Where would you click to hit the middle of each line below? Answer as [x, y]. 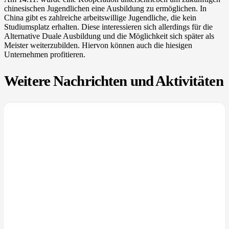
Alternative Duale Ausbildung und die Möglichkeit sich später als [109, 36]
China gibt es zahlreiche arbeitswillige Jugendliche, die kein [100, 17]
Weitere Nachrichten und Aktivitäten [114, 81]
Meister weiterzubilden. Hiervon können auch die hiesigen [98, 45]
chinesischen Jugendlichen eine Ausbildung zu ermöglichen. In [105, 8]
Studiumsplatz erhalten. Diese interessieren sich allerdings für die [108, 27]
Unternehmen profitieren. [45, 54]
